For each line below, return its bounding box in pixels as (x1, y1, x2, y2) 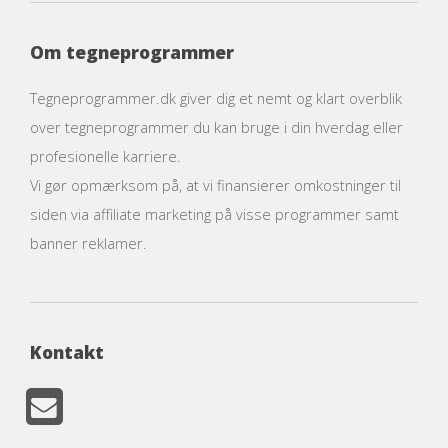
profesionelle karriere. (30, 146, 181, 167)
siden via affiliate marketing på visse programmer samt (30, 204, 399, 225)
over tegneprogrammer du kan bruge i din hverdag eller (30, 117, 403, 138)
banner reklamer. (30, 233, 147, 254)
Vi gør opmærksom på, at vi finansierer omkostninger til (30, 175, 401, 196)
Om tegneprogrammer (30, 40, 234, 65)
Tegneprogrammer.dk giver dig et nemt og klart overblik (30, 88, 402, 109)
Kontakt (30, 340, 104, 365)
